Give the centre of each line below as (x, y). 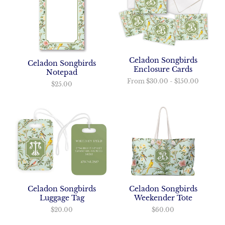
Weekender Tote (163, 198)
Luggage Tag (62, 198)
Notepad (62, 73)
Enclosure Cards (163, 70)
